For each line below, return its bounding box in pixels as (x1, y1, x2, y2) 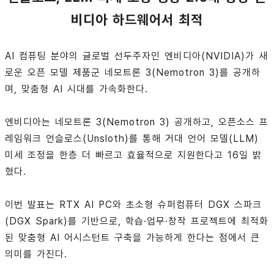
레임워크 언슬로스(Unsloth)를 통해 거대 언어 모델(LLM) (5, 133, 259, 145)
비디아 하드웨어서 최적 (70, 12, 203, 28)
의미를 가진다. (5, 248, 67, 261)
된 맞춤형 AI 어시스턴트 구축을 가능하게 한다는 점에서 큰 (5, 232, 260, 244)
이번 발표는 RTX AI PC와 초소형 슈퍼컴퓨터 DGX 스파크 (5, 199, 262, 211)
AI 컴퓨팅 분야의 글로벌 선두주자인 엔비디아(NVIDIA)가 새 (5, 50, 268, 62)
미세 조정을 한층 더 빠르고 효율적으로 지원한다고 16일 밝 (5, 149, 262, 161)
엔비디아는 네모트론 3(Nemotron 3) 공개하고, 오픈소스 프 (5, 116, 268, 128)
